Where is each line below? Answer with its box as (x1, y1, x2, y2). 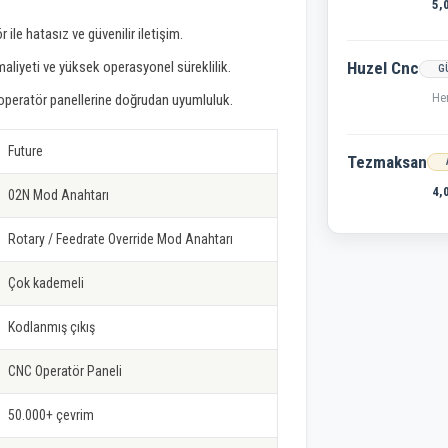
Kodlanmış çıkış (7, 319, 95, 336)
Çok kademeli (7, 275, 84, 292)
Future (7, 143, 43, 160)
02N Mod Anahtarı (7, 187, 109, 204)
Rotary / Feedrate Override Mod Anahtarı (7, 231, 233, 248)
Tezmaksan (346, 151, 427, 172)
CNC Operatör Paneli (7, 363, 122, 380)
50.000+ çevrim (7, 407, 94, 424)
